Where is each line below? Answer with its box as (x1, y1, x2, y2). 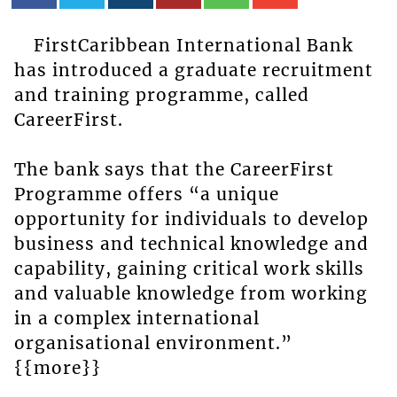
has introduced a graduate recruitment (13, 59, 373, 82)
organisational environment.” (13, 332, 292, 354)
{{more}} (13, 357, 101, 379)
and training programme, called (13, 84, 309, 106)
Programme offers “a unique (13, 183, 279, 206)
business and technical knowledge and (13, 233, 369, 255)
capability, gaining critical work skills (13, 258, 364, 280)
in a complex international (13, 307, 260, 330)
